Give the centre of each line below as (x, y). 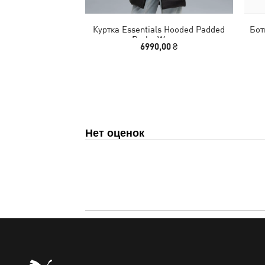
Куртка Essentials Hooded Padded (159, 29)
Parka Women (159, 39)
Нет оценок (114, 132)
